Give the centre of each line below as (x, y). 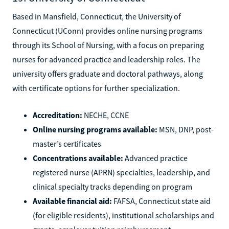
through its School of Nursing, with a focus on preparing (108, 45)
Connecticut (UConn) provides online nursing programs (107, 30)
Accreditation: (58, 115)
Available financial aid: (72, 201)
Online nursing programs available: (95, 129)
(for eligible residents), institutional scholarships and (123, 215)
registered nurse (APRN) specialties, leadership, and (121, 172)
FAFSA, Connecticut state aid (161, 201)
